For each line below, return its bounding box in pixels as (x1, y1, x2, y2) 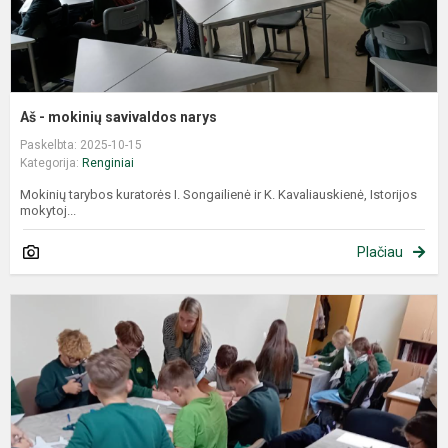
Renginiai (82, 156, 134, 171)
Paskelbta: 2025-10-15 (20, 138, 142, 153)
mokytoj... (20, 203, 76, 219)
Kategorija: (20, 156, 82, 171)
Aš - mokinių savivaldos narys (20, 109, 217, 126)
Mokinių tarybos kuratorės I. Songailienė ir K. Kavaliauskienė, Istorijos (20, 187, 417, 203)
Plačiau (357, 244, 403, 261)
